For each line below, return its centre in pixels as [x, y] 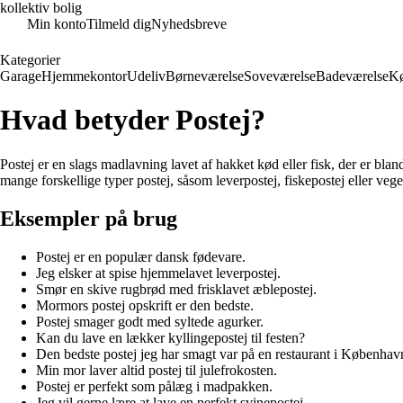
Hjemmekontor [84, 76]
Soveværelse [280, 76]
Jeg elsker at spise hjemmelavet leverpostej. [158, 273]
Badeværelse [352, 76]
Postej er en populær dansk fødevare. [141, 256]
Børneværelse [205, 76]
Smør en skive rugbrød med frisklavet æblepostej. [176, 289]
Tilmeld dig [119, 24]
